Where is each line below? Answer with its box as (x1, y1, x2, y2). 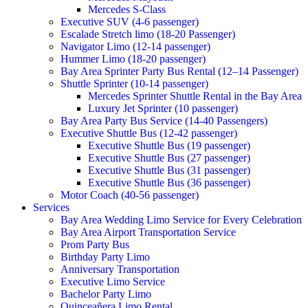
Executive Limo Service (60, 276, 165, 287)
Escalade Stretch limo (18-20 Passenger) (60, 28, 235, 40)
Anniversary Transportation (60, 263, 179, 275)
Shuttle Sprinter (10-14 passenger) (60, 78, 208, 89)
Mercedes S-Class (88, 3, 166, 15)
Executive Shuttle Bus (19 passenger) (88, 140, 250, 151)
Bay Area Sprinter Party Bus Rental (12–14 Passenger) (60, 65, 298, 77)
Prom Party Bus (60, 239, 129, 250)
